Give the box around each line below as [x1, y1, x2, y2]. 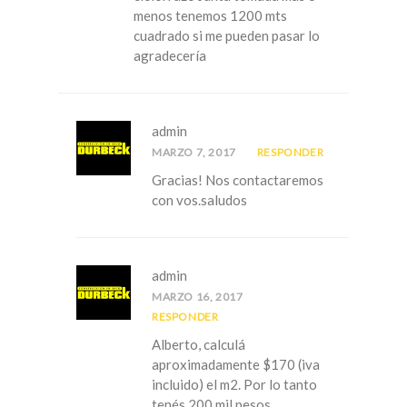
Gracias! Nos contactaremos [152, 172, 323, 189]
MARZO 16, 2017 [152, 290, 243, 304]
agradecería [134, 47, 206, 65]
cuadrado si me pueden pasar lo [134, 27, 320, 45]
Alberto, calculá [152, 336, 245, 353]
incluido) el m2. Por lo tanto [152, 376, 317, 393]
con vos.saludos [152, 192, 247, 209]
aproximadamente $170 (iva [152, 356, 320, 373]
